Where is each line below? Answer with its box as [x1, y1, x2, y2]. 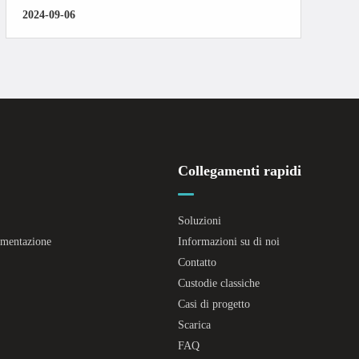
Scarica [178, 318, 211, 331]
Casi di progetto [178, 297, 250, 310]
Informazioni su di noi [178, 235, 280, 248]
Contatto [178, 256, 216, 268]
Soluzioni [178, 214, 221, 227]
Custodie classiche [178, 276, 260, 289]
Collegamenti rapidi [178, 162, 301, 179]
